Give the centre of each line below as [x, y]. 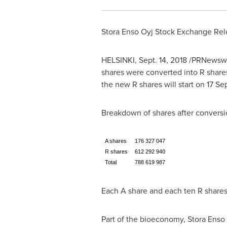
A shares [116, 141]
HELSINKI [118, 60]
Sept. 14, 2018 [163, 60]
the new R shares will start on [154, 84]
